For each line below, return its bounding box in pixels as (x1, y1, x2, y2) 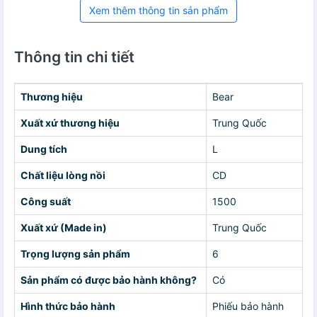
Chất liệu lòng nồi (21, 169, 105, 182)
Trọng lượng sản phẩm (21, 248, 130, 260)
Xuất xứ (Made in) (21, 221, 107, 234)
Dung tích (21, 143, 67, 156)
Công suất (21, 195, 71, 208)
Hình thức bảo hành (21, 300, 115, 313)
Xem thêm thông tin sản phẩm (89, 4, 228, 17)
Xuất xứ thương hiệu (21, 117, 120, 129)
